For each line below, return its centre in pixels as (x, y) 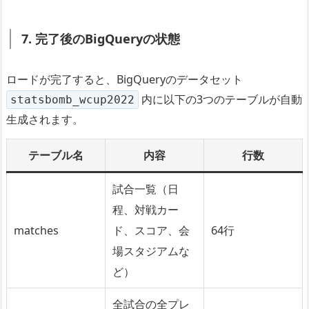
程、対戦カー (146, 209)
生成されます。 (45, 119)
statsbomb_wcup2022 (72, 99)
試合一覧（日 (146, 189)
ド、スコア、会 (151, 230)
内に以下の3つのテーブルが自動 (220, 99)
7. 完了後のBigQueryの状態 (101, 38)
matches (36, 230)
